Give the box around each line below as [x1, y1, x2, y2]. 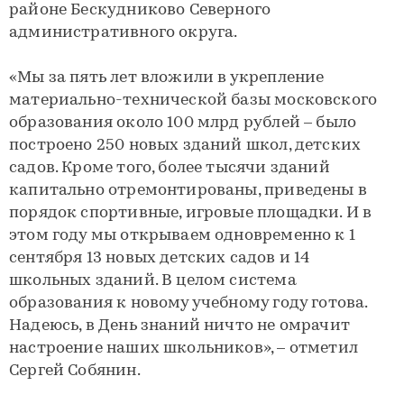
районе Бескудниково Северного [9, 2, 271, 19]
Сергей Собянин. [9, 363, 141, 380]
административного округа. [9, 24, 238, 41]
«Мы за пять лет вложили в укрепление [9, 69, 325, 87]
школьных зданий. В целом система [9, 272, 297, 289]
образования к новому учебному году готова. [9, 295, 368, 312]
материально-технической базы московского [9, 92, 378, 109]
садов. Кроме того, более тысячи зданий [9, 160, 330, 177]
